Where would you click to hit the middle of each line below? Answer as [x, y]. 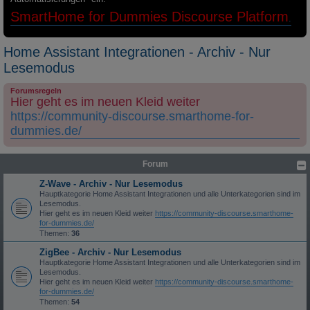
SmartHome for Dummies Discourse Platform [149, 17]
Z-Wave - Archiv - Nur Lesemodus [111, 183]
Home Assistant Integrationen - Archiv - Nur [137, 52]
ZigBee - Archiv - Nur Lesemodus [110, 252]
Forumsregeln [36, 90]
